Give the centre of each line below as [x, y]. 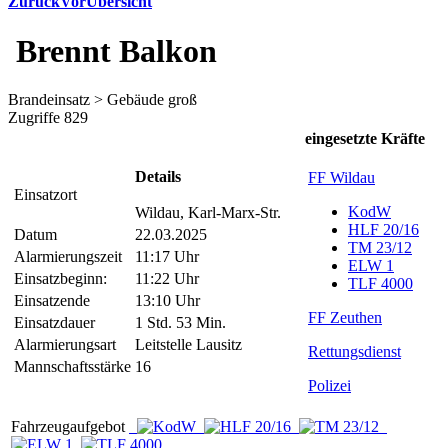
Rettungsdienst [354, 352]
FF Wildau [341, 178]
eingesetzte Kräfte [365, 139]
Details [158, 177]
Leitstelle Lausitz [188, 345]
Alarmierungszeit [68, 257]
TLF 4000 [380, 284]
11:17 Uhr [167, 257]
